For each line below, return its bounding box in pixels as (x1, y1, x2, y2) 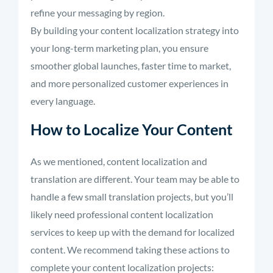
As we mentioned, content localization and (30, 155, 207, 167)
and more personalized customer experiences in (30, 77, 229, 89)
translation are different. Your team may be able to (30, 173, 239, 185)
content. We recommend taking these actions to (30, 244, 230, 255)
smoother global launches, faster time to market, (30, 60, 231, 71)
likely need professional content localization (30, 208, 213, 220)
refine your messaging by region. (30, 7, 165, 18)
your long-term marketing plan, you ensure (30, 42, 208, 54)
